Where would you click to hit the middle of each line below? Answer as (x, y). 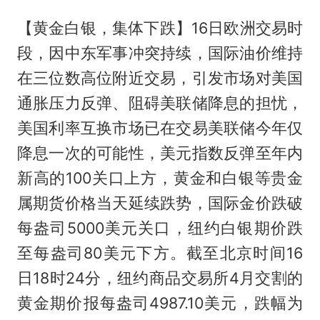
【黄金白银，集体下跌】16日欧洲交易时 (160, 27)
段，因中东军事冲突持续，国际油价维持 (160, 52)
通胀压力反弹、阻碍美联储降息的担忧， (160, 102)
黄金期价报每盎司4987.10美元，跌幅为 (160, 302)
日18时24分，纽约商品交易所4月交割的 (160, 277)
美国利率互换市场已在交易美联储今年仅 (160, 127)
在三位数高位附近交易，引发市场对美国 (160, 77)
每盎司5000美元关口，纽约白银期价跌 (160, 227)
